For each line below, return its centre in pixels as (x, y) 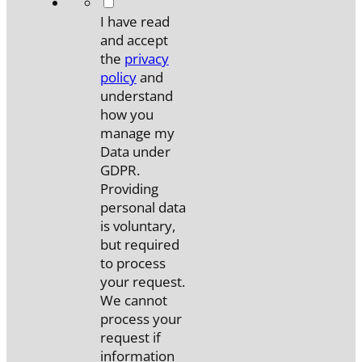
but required (139, 244)
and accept (134, 40)
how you (126, 114)
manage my (137, 133)
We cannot (133, 300)
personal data (143, 207)
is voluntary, (137, 225)
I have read (135, 21)
